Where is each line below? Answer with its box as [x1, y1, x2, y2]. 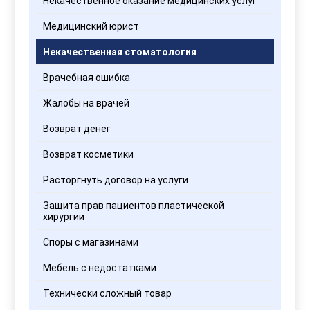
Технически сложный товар [43, 287, 172, 299]
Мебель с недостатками [43, 262, 157, 273]
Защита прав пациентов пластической [43, 199, 225, 211]
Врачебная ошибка [43, 71, 131, 83]
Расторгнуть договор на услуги [43, 174, 189, 185]
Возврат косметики [43, 148, 134, 160]
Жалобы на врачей [43, 97, 130, 109]
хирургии [43, 210, 85, 222]
